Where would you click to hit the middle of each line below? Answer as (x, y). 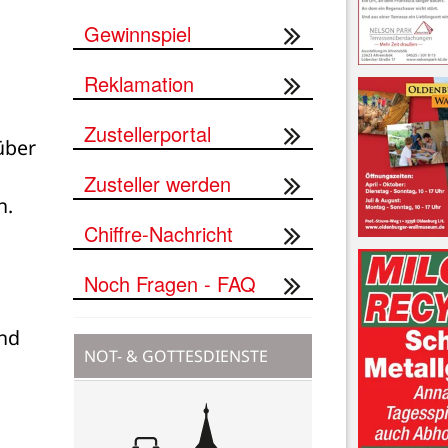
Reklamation (139, 83)
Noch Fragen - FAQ (170, 283)
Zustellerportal (147, 133)
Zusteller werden (157, 183)
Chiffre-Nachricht (158, 233)
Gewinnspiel (137, 33)
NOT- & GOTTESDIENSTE (176, 355)
